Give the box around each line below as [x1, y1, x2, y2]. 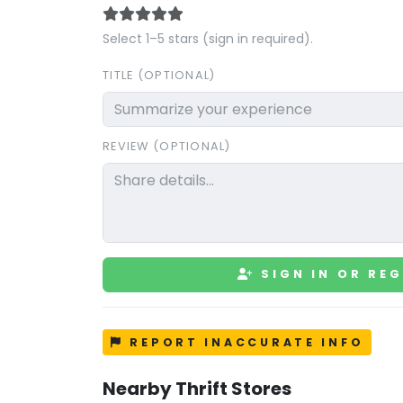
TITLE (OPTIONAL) [103, 67, 216, 83]
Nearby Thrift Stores [103, 375, 291, 401]
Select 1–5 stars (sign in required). [103, 30, 313, 48]
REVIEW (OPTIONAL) [103, 139, 231, 154]
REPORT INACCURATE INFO [123, 334, 364, 350]
